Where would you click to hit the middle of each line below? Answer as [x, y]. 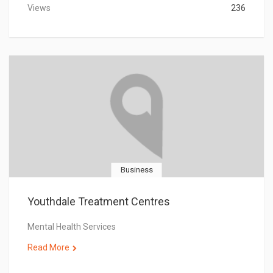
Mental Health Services [72, 227]
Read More [48, 247]
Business [136, 170]
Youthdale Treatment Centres [99, 201]
